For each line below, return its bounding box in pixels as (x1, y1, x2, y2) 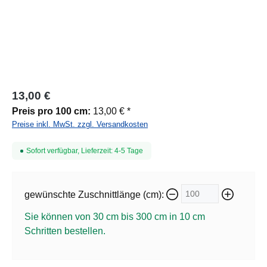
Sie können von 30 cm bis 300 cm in (24, 211, 179, 222)
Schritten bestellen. (24, 225, 105, 236)
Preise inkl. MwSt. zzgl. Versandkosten (12, 120, 148, 129)
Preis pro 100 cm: (12, 106, 91, 117)
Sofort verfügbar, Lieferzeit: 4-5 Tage (26, 147, 143, 156)
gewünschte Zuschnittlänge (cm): (24, 189, 164, 200)
